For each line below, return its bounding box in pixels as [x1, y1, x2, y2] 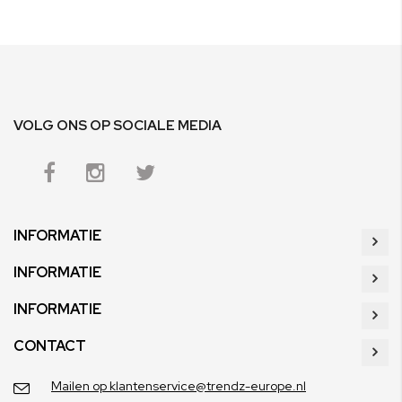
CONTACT [13, 336, 86, 355]
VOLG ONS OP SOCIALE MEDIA [13, 116, 222, 135]
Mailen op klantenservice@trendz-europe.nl [51, 378, 306, 394]
